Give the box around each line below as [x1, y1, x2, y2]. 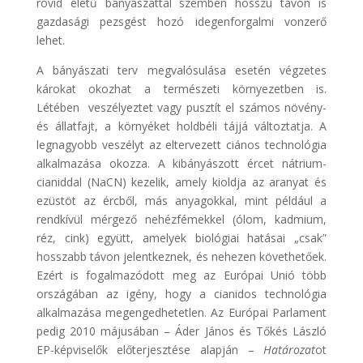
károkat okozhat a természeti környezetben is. [36, 80, 327, 96]
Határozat [263, 341, 316, 357]
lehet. [36, 32, 65, 48]
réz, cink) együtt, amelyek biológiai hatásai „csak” [36, 229, 327, 246]
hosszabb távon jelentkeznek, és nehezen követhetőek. [36, 248, 327, 264]
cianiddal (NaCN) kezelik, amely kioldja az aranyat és [36, 173, 327, 190]
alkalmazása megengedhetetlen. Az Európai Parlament [36, 304, 327, 320]
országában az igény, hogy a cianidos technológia [36, 285, 327, 301]
